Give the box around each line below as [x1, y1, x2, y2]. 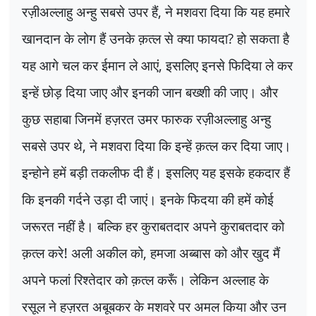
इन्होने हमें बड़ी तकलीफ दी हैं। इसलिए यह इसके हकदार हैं [22, 163, 290, 183]
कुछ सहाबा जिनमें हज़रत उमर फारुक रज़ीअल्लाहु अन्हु [22, 109, 271, 129]
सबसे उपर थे [22, 136, 83, 156]
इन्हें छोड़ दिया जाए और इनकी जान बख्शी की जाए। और [22, 83, 278, 102]
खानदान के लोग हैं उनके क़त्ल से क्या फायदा [22, 29, 228, 49]
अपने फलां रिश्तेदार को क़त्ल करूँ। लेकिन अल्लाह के [22, 270, 269, 290]
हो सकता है [237, 29, 289, 49]
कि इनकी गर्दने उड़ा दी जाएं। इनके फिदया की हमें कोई [22, 190, 274, 209]
